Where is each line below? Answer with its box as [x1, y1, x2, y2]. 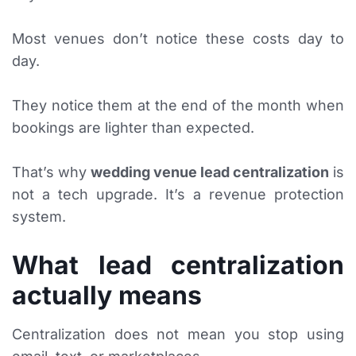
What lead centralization [12, 250, 344, 281]
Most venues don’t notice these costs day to [12, 30, 344, 48]
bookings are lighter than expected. [12, 119, 254, 137]
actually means [12, 280, 202, 311]
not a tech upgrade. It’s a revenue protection [12, 186, 344, 203]
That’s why [12, 164, 91, 181]
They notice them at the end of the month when [12, 97, 344, 114]
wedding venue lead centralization [91, 164, 329, 181]
